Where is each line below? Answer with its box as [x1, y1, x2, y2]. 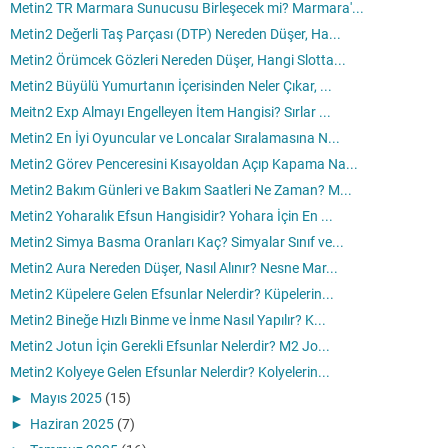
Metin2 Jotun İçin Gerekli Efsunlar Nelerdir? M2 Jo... [10, 338, 330, 355]
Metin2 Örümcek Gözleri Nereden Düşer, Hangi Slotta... [10, 52, 346, 69]
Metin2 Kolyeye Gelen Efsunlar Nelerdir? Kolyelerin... [10, 364, 330, 381]
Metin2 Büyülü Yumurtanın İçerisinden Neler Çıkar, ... [10, 78, 332, 95]
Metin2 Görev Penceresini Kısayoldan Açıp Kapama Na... [10, 156, 358, 173]
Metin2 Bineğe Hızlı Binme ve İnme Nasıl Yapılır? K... [10, 312, 326, 329]
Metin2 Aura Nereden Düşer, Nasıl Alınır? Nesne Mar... [10, 260, 338, 277]
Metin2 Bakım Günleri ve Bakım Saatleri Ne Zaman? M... [10, 182, 352, 199]
